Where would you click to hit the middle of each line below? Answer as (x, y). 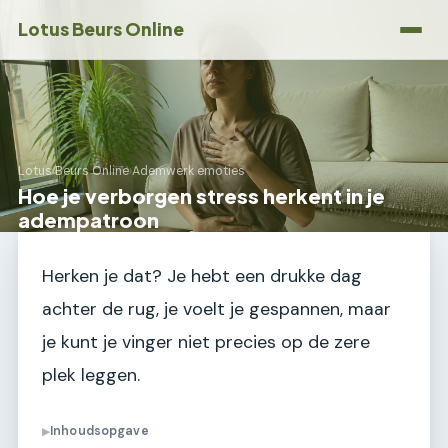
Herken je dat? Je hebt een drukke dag (202, 276)
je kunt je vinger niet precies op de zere (206, 342)
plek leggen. (91, 375)
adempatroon (88, 219)
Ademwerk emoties (188, 171)
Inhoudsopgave (99, 431)
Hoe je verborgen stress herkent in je (201, 195)
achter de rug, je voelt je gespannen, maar (216, 309)
